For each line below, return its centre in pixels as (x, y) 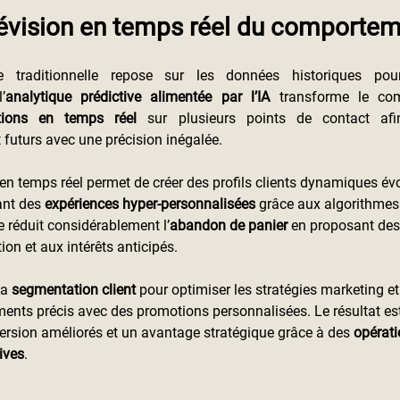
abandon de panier (229, 225)
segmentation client (74, 290)
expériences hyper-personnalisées (150, 204)
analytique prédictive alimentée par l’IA (137, 97)
